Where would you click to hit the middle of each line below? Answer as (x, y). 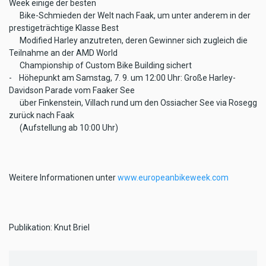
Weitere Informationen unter (63, 177)
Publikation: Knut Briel (49, 227)
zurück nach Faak (42, 115)
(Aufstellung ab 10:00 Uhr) (64, 127)
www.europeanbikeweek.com (173, 177)
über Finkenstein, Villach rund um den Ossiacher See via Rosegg (133, 102)
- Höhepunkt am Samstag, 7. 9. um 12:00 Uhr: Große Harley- (122, 77)
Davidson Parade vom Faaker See (72, 90)
